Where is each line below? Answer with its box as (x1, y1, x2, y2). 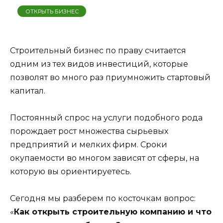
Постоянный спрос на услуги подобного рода (10, 112, 203, 122)
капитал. (10, 86, 45, 96)
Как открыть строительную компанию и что (14, 207, 212, 217)
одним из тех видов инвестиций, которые (10, 59, 188, 69)
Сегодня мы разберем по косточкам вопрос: (10, 193, 196, 203)
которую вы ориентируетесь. (10, 166, 131, 176)
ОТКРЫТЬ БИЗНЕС (25, 7, 79, 15)
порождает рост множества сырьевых (10, 126, 168, 136)
